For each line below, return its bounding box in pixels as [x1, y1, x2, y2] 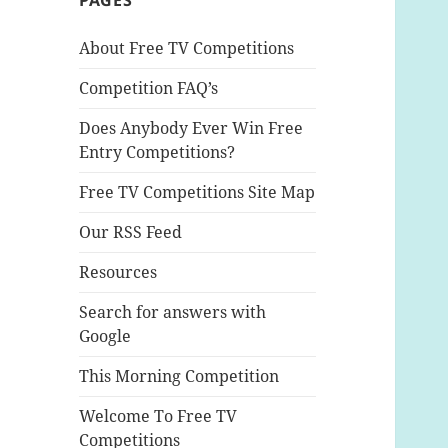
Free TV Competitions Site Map [79, 181, 316, 204]
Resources [79, 261, 158, 284]
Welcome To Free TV [79, 405, 238, 428]
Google [79, 325, 132, 348]
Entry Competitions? [79, 141, 236, 164]
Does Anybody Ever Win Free [79, 117, 304, 140]
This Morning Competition [79, 365, 280, 388]
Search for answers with [79, 301, 267, 324]
